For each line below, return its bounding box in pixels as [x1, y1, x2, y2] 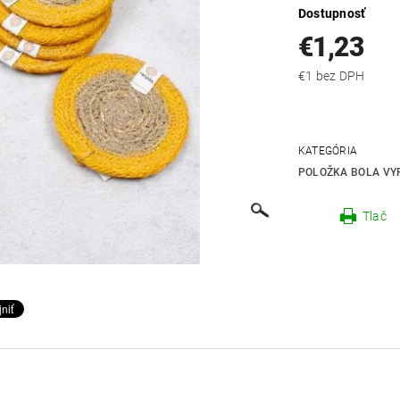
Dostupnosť [297, 6, 366, 21]
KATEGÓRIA [297, 145, 358, 158]
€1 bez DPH [315, 69, 365, 84]
